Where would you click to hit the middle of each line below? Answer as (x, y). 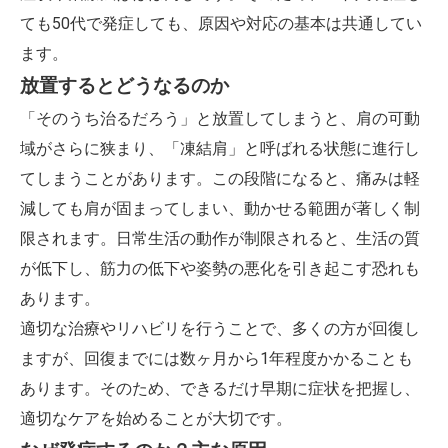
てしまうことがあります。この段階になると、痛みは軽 (220, 178)
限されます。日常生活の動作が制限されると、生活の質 (220, 238)
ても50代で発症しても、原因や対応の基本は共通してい (221, 23)
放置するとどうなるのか (124, 86)
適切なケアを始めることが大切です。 (156, 418)
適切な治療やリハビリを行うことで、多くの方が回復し (220, 328)
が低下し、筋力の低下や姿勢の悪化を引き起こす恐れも (220, 268)
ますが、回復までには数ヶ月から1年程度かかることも (216, 358)
